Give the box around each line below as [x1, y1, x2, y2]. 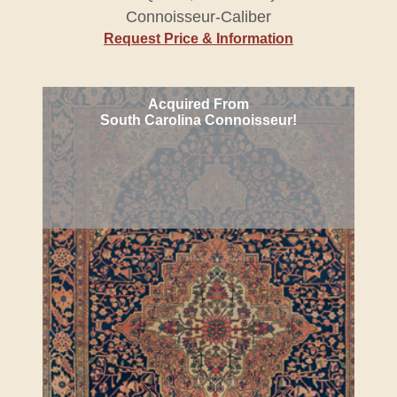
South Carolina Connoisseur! [100, 113, 297, 128]
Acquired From [148, 97, 249, 112]
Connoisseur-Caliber [126, 8, 271, 26]
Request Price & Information [104, 31, 293, 46]
